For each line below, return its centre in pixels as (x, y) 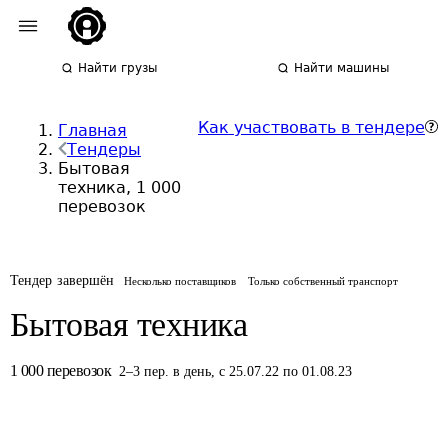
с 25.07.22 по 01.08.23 (286, 371)
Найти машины (342, 68)
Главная (92, 130)
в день (192, 371)
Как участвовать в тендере (311, 127)
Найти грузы (118, 68)
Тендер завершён (62, 280)
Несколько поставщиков (180, 281)
